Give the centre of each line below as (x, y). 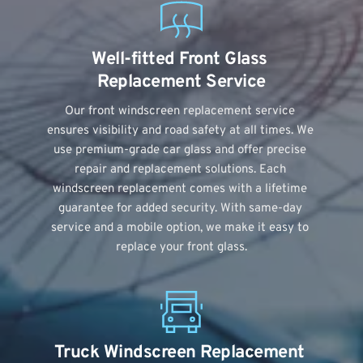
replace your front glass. (181, 248)
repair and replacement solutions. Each (180, 170)
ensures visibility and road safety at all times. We (180, 131)
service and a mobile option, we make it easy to (180, 228)
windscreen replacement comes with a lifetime (180, 190)
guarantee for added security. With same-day (180, 209)
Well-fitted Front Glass (179, 60)
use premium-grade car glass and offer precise (180, 151)
